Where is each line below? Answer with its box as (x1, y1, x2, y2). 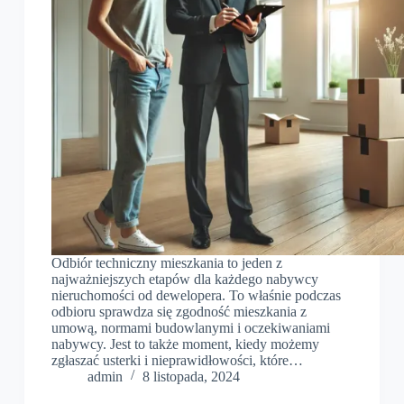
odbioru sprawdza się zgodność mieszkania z (50, 304, 307, 320)
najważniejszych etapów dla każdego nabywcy (50, 271, 318, 288)
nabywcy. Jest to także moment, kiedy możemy (50, 336, 319, 353)
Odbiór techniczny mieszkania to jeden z (50, 255, 282, 271)
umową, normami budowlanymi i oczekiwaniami (50, 320, 330, 336)
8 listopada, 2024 (142, 369, 240, 385)
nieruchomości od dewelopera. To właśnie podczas (50, 288, 341, 304)
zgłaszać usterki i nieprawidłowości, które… (50, 353, 303, 369)
